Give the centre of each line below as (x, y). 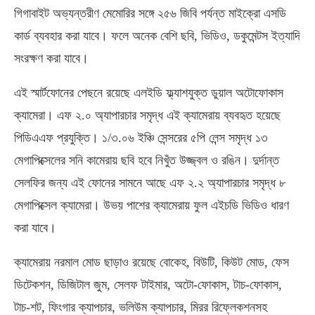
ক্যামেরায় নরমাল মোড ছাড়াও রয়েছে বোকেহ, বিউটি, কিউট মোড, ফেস (152, 262)
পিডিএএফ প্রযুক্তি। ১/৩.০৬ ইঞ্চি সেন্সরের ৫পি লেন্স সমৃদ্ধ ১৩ (141, 138)
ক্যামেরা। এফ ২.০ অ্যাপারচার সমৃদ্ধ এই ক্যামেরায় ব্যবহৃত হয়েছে (147, 115)
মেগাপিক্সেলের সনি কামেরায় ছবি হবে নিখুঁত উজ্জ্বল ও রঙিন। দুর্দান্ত (147, 160)
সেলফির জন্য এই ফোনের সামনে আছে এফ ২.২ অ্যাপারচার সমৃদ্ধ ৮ (150, 183)
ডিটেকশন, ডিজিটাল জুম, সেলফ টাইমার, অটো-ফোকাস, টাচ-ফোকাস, (148, 285)
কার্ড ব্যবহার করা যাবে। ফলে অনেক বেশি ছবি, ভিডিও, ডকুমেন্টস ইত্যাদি (157, 36)
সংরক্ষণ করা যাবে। (51, 58)
